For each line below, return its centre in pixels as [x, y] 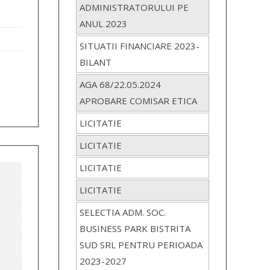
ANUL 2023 [104, 24]
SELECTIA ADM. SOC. [123, 212]
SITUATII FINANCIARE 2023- [140, 46]
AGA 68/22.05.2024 [121, 85]
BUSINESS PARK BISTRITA [135, 229]
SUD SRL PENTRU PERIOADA [141, 245]
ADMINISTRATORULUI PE [134, 8]
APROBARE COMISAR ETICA [139, 101]
